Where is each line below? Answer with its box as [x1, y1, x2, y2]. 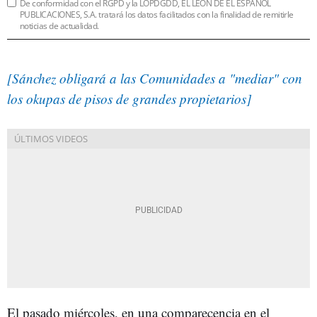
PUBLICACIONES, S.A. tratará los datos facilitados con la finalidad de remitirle [20, 8, 294, 21]
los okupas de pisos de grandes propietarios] [7, 90, 251, 108]
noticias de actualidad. [20, 20, 99, 32]
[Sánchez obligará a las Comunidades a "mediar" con [7, 69, 302, 87]
